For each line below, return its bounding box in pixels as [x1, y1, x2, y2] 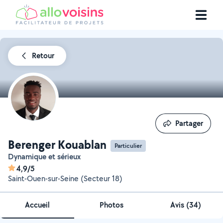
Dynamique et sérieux [14, 151, 81, 162]
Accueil [24, 200, 50, 210]
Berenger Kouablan [8, 136, 107, 152]
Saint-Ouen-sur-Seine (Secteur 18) [8, 173, 122, 184]
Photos [99, 200, 123, 210]
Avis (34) [170, 200, 202, 210]
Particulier [114, 141, 142, 150]
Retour [32, 50, 54, 61]
